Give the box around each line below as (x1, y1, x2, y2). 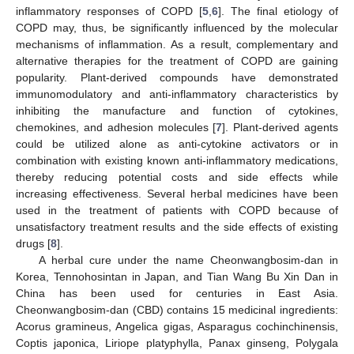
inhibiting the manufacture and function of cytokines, (16, 104, 338, 117)
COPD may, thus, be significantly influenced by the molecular (16, 21, 338, 34)
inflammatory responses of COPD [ (16, 4, 202, 17)
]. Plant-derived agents (222, 120, 339, 134)
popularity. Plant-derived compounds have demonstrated (16, 70, 338, 84)
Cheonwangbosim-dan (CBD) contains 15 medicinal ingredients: (16, 303, 338, 316)
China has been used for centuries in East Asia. (16, 286, 338, 299)
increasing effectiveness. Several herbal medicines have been (16, 186, 338, 200)
